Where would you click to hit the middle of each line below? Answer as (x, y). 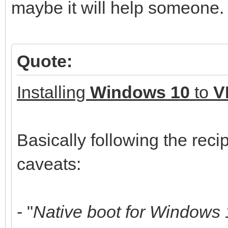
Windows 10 (140, 92)
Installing (53, 92)
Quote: (45, 61)
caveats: (49, 164)
